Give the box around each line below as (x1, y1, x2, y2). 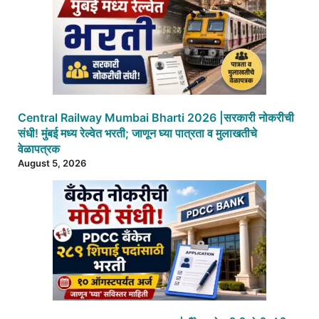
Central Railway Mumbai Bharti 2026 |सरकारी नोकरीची (18, 110, 294, 125)
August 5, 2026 (18, 157, 86, 169)
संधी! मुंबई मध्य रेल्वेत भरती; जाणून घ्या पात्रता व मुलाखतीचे (18, 125, 257, 140)
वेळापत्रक (18, 141, 60, 156)
